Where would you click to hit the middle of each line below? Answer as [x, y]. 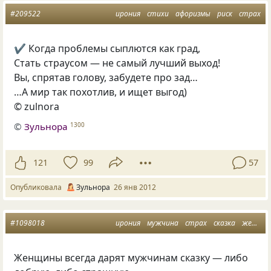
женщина [247, 223]
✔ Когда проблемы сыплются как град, [107, 49]
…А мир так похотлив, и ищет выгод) [101, 92]
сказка [224, 223]
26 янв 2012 [135, 187]
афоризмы [193, 14]
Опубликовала [38, 187]
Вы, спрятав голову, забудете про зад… [106, 78]
